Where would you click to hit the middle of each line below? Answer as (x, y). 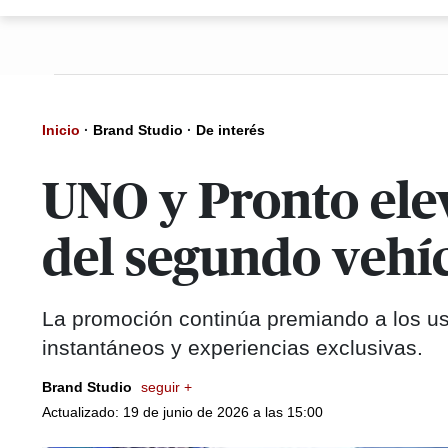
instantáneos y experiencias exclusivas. (232, 347)
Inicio (61, 130)
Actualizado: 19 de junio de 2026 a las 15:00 (182, 412)
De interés (230, 130)
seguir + (166, 387)
